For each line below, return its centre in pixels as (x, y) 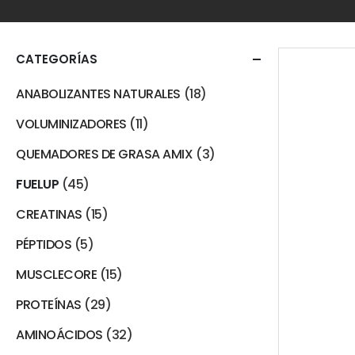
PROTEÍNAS (49, 305)
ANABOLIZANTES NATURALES (98, 94)
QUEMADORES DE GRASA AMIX (105, 154)
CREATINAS (49, 214)
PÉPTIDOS (44, 244)
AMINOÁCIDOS (59, 335)
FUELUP (38, 184)
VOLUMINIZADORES (71, 124)
